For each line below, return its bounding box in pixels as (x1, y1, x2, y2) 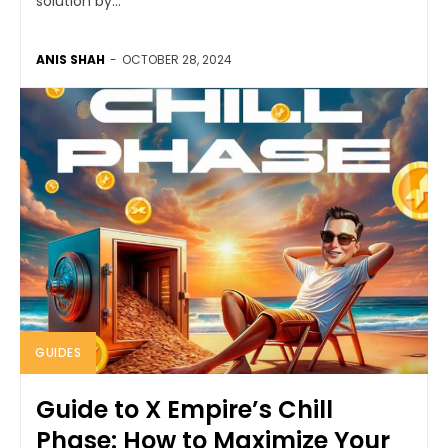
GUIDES (35, 343, 81, 361)
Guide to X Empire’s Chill (36, 392, 333, 426)
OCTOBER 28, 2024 (122, 50, 232, 68)
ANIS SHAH (36, 50, 105, 68)
